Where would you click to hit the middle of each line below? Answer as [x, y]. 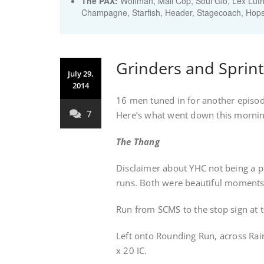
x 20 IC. [132, 250]
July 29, [81, 74]
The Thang [138, 141]
